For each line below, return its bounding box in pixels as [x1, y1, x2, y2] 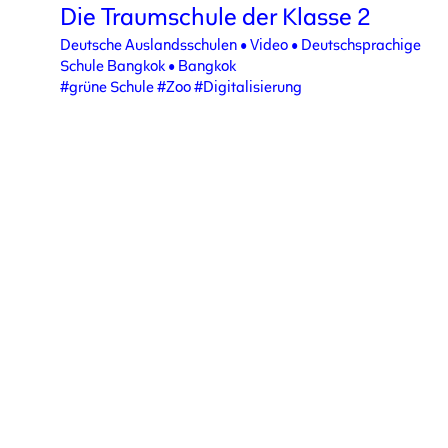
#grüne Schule [60, 80, 157, 96]
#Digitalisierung [194, 80, 302, 96]
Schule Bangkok [60, 59, 165, 75]
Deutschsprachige [301, 38, 421, 54]
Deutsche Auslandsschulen [60, 38, 237, 54]
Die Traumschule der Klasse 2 [60, 6, 371, 31]
